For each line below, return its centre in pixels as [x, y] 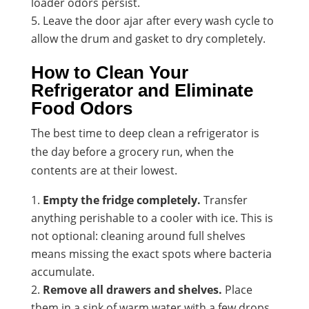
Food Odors [81, 108]
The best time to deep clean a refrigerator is [145, 133]
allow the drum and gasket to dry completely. [148, 38]
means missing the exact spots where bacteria [151, 253]
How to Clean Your [109, 72]
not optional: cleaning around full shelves [138, 236]
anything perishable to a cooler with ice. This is [152, 218]
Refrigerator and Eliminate [142, 90]
